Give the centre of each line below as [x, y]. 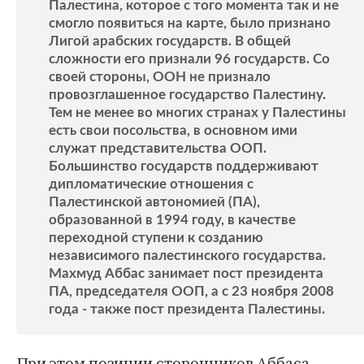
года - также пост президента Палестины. [187, 309]
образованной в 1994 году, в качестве [172, 220]
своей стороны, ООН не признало [160, 77]
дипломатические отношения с [151, 184]
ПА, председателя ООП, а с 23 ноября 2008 [191, 291]
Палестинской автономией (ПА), [154, 202]
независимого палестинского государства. [187, 256]
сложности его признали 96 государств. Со [189, 59]
